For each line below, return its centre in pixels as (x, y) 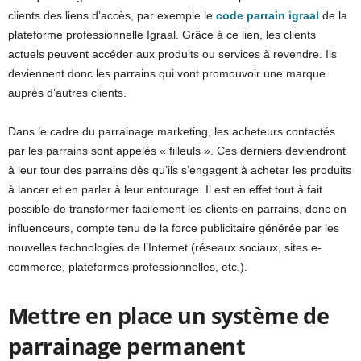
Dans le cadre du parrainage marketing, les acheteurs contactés (172, 131)
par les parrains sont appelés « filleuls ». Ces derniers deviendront (177, 150)
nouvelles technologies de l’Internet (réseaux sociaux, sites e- (165, 247)
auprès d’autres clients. (67, 92)
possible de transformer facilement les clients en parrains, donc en (177, 208)
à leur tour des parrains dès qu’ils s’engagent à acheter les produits (180, 170)
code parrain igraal (268, 15)
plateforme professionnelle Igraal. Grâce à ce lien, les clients (162, 34)
